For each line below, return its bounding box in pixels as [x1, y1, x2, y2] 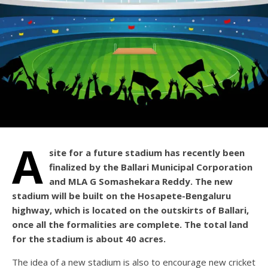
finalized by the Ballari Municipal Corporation [49, 161, 252, 173]
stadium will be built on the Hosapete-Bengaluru [12, 190, 231, 202]
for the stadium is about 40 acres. [12, 233, 166, 245]
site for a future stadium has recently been [49, 147, 245, 159]
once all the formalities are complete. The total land [12, 218, 248, 231]
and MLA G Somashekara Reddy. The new [49, 175, 233, 188]
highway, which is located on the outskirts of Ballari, [12, 204, 249, 217]
